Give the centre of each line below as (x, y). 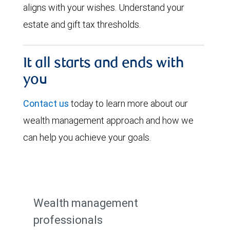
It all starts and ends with (103, 64)
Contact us (46, 103)
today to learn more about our (128, 103)
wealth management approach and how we (108, 120)
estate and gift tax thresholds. (82, 24)
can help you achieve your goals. (87, 137)
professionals (68, 220)
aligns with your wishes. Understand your (104, 7)
